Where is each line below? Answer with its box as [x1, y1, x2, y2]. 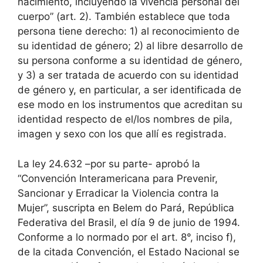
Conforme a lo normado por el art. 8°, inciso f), [18, 231, 236, 243]
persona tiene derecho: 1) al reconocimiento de [18, 25, 240, 37]
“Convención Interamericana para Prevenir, [18, 172, 218, 184]
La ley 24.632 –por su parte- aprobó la [18, 157, 200, 170]
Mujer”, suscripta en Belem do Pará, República [18, 201, 234, 214]
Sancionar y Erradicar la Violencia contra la [18, 187, 219, 199]
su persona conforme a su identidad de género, [18, 55, 242, 66]
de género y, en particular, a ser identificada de [18, 84, 241, 96]
